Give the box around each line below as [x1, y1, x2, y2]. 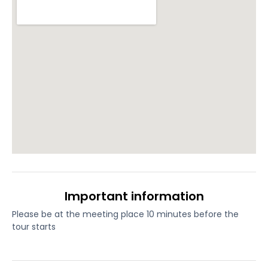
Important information [64, 188, 204, 205]
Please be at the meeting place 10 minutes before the [12, 208, 239, 221]
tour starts [12, 221, 56, 233]
